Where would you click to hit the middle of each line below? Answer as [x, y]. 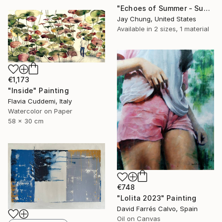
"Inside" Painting [38, 91]
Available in [136, 28]
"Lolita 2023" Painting [157, 198]
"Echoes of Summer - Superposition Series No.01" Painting [207, 8]
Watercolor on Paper [40, 111]
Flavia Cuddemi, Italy [40, 101]
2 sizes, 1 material [182, 28]
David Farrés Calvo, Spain [157, 209]
